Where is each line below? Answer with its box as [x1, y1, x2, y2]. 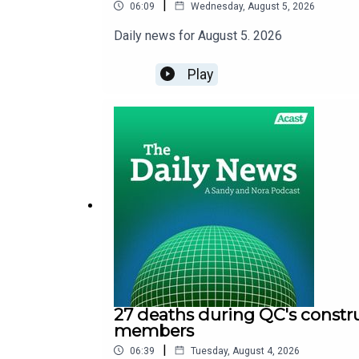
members [114, 320, 194, 341]
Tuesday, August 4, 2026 [191, 345, 300, 357]
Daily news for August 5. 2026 [114, 27, 282, 43]
